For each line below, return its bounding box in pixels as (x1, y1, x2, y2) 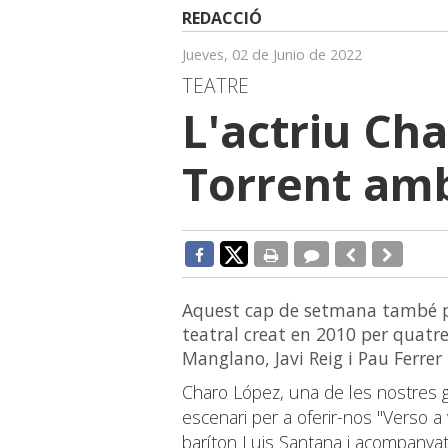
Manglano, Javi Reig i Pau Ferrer (182, 346, 442, 371)
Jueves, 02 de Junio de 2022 (182, 45, 362, 65)
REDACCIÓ (182, 7, 262, 30)
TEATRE (182, 72, 249, 100)
